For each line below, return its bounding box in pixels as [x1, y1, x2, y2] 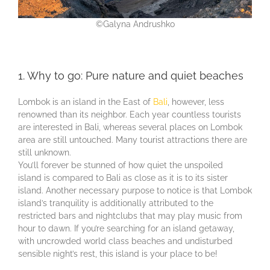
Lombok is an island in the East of [18, 96, 153, 107]
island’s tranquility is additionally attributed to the [18, 198, 213, 208]
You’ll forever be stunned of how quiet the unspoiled [18, 160, 223, 170]
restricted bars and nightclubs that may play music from [18, 210, 242, 221]
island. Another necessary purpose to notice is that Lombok [18, 185, 252, 195]
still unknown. [18, 147, 71, 157]
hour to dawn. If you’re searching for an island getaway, [18, 223, 234, 233]
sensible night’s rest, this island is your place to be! [18, 248, 218, 259]
